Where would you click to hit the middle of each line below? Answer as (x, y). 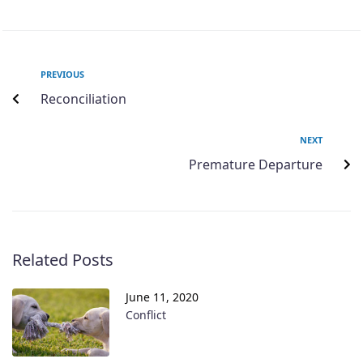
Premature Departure (256, 164)
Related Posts (63, 259)
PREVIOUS (62, 74)
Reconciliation (83, 98)
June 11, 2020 (162, 297)
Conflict (146, 314)
